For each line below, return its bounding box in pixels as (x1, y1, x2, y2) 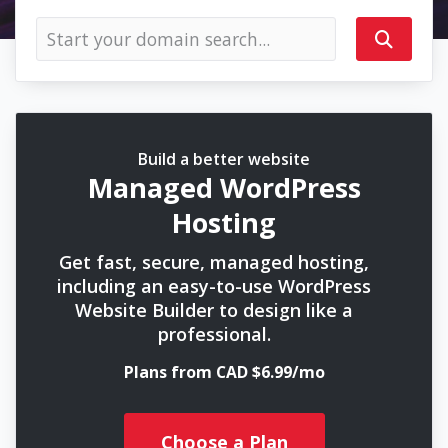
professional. (157, 322, 271, 346)
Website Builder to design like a (75, 298, 353, 322)
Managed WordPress (87, 169, 361, 206)
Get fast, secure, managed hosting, (59, 250, 369, 274)
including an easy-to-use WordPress (57, 274, 371, 298)
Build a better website (138, 148, 310, 170)
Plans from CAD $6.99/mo (123, 361, 325, 383)
